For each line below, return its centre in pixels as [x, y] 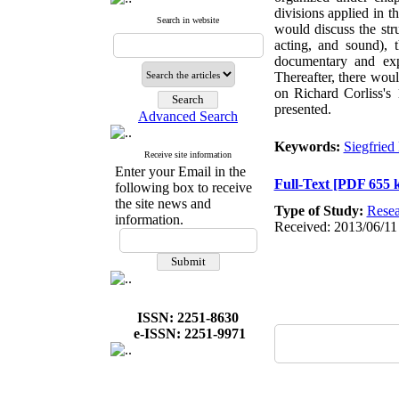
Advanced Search [188, 116]
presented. [302, 109]
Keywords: [309, 147]
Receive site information [188, 155]
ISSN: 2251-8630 [188, 318]
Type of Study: [320, 211]
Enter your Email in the [180, 171]
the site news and [163, 204]
